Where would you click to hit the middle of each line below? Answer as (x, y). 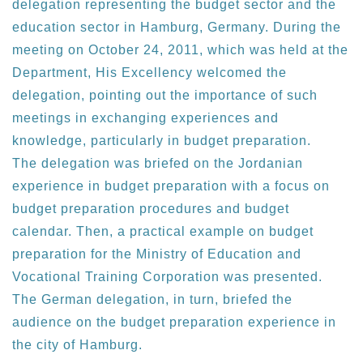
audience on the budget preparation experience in (174, 322)
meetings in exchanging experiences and (145, 118)
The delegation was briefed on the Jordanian (158, 164)
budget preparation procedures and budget (151, 209)
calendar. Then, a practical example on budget (163, 232)
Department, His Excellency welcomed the (149, 73)
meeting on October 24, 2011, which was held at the (180, 50)
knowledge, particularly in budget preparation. (162, 141)
